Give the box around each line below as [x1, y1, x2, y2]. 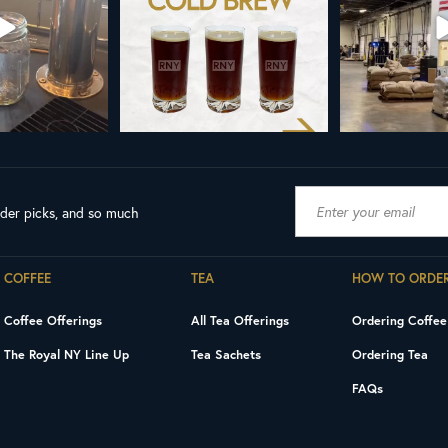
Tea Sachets [191, 345, 262, 362]
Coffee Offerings [3, 311, 102, 328]
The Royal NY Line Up [3, 345, 129, 362]
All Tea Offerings [191, 311, 290, 328]
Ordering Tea [352, 345, 429, 362]
